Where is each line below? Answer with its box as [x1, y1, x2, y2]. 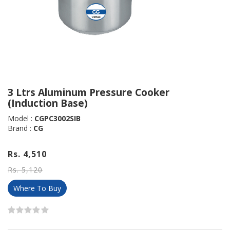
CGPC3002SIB [34, 113, 81, 123]
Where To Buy [13, 183, 61, 193]
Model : [8, 113, 34, 123]
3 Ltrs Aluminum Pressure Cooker [8, 85, 169, 100]
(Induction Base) [8, 96, 88, 110]
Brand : [8, 123, 33, 133]
